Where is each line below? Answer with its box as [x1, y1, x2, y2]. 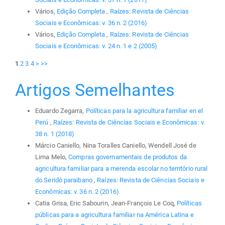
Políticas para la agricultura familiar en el [85, 107, 203, 115]
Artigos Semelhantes [15, 79, 175, 100]
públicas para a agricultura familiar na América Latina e [35, 211, 194, 219]
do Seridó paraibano [35, 176, 94, 184]
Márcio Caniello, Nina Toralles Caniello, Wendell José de [35, 142, 196, 150]
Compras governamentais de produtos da [68, 153, 187, 161]
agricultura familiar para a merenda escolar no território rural [35, 165, 208, 173]
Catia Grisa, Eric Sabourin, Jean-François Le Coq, [35, 199, 177, 207]
